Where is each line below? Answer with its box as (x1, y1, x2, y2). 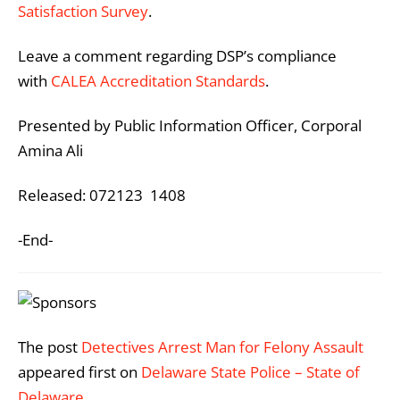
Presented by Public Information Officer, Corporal (18, 115, 362, 137)
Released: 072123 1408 (18, 185, 186, 206)
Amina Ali (18, 140, 83, 162)
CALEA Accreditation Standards (51, 71, 265, 92)
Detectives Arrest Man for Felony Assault (81, 336, 363, 357)
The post (18, 336, 81, 357)
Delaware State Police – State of (141, 361, 360, 382)
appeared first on (18, 361, 141, 382)
